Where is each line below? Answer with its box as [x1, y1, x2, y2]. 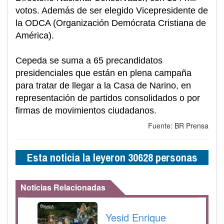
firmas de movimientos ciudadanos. [15, 105, 156, 116]
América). [15, 30, 54, 41]
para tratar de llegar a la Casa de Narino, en [15, 80, 191, 91]
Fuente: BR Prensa [148, 120, 208, 131]
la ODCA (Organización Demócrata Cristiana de [15, 18, 206, 28]
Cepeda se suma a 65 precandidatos [15, 55, 162, 66]
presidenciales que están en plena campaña [15, 68, 191, 78]
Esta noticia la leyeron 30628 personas [26, 150, 197, 165]
